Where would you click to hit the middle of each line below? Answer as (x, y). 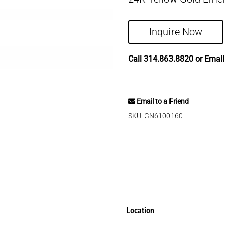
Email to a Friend (162, 102)
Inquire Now (176, 32)
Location (140, 210)
